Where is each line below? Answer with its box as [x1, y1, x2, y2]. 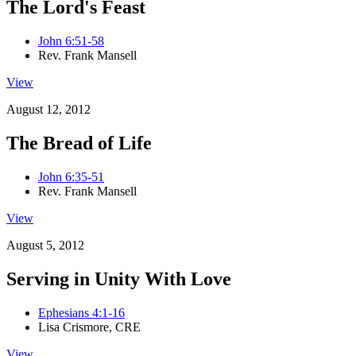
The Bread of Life [6, 133, 152, 154]
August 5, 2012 [6, 238, 84, 253]
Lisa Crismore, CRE [38, 320, 141, 335]
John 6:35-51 [38, 170, 104, 184]
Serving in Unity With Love [6, 269, 231, 290]
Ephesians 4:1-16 [38, 306, 125, 320]
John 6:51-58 [38, 34, 104, 48]
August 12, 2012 [6, 103, 91, 117]
